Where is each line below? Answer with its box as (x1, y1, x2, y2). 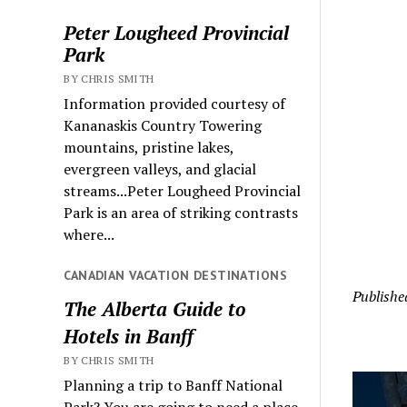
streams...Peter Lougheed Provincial (64, 181, 302, 202)
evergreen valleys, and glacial (64, 159, 257, 180)
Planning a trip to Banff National (64, 374, 283, 395)
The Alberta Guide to (64, 295, 247, 322)
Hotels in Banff (64, 323, 194, 349)
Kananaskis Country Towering (64, 115, 263, 136)
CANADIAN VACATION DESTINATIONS (64, 267, 287, 284)
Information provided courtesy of (64, 94, 286, 114)
